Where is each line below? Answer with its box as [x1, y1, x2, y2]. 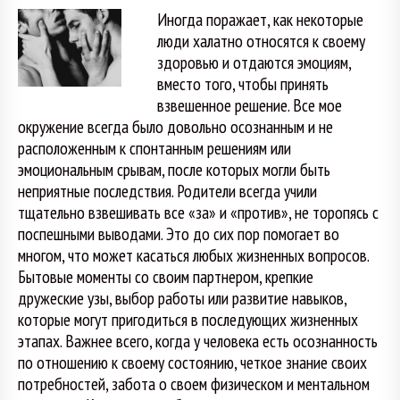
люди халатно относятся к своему [156, 29, 365, 53]
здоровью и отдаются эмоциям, [156, 51, 351, 74]
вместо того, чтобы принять [156, 72, 329, 96]
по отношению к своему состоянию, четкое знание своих [18, 351, 367, 374]
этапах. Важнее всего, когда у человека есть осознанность [18, 329, 378, 353]
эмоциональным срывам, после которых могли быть [18, 158, 330, 181]
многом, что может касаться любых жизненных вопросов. [18, 244, 369, 267]
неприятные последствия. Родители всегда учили [18, 179, 317, 203]
